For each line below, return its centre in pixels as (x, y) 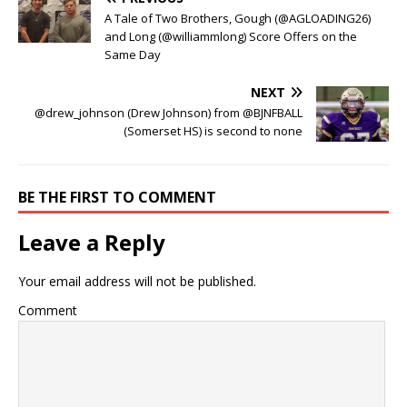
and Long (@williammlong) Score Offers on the (231, 36)
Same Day (133, 54)
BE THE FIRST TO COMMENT (117, 197)
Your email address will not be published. (137, 281)
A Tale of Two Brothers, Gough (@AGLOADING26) (238, 18)
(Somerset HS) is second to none (213, 130)
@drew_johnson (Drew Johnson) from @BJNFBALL (169, 112)
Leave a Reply (92, 242)
